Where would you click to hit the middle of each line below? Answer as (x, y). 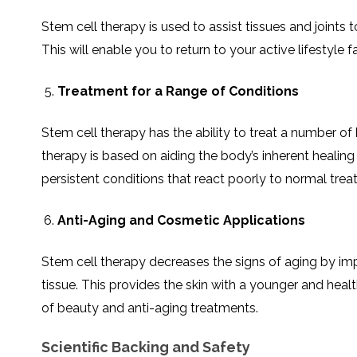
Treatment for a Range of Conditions (178, 92)
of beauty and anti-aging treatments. (150, 308)
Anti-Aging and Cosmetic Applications (181, 221)
